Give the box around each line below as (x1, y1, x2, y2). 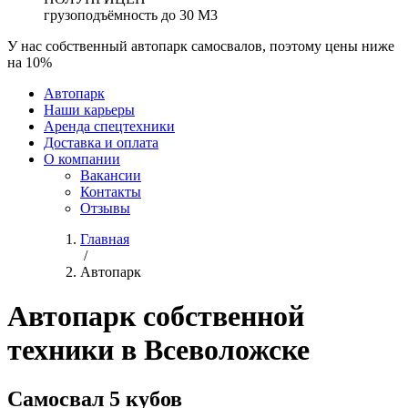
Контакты (80, 184, 141, 199)
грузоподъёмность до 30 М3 (44, 7, 218, 23)
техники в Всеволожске (7, 333, 310, 367)
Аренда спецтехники (44, 118, 175, 134)
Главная (80, 231, 129, 247)
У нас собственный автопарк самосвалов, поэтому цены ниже (7, 38, 394, 54)
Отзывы (80, 200, 130, 216)
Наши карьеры (44, 102, 135, 117)
